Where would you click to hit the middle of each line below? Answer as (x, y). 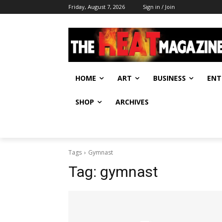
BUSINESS (169, 78)
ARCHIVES (132, 102)
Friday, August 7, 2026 (97, 7)
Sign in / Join (159, 7)
